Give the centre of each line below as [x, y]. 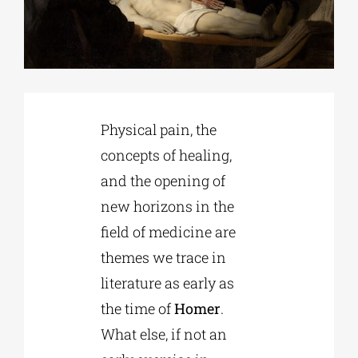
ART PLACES [44, 206]
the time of [137, 309]
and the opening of [163, 181]
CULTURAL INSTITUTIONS [74, 153]
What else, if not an [163, 334]
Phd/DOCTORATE [54, 48]
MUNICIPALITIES [55, 259]
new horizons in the [167, 207]
